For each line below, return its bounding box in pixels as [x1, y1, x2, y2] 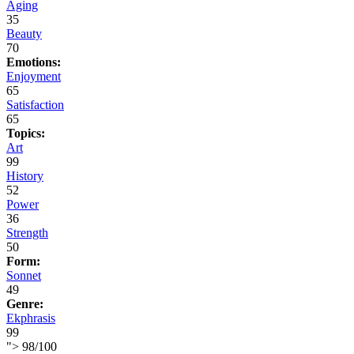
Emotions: [6, 55, 61, 70]
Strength [6, 226, 48, 240]
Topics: [6, 126, 45, 141]
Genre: [6, 297, 43, 311]
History [6, 169, 43, 183]
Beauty [6, 27, 42, 41]
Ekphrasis [6, 311, 55, 326]
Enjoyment [6, 70, 61, 84]
